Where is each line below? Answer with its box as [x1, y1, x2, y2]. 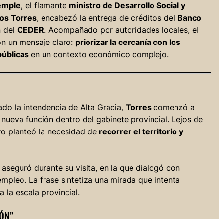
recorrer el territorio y [96, 127, 183, 137]
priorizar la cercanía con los [75, 37, 180, 47]
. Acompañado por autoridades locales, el [44, 25, 198, 35]
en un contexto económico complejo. [30, 49, 169, 60]
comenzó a [153, 102, 195, 112]
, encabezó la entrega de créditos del [36, 13, 177, 23]
